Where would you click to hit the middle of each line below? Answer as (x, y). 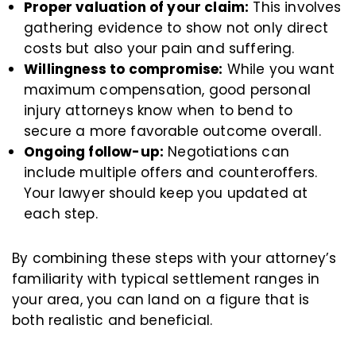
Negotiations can (226, 152)
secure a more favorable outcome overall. (172, 132)
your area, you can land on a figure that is (161, 300)
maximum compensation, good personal (167, 90)
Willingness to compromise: (124, 70)
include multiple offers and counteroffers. (171, 173)
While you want (279, 70)
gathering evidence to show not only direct (176, 28)
